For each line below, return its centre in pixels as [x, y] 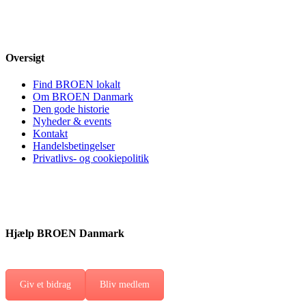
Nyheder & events [72, 122]
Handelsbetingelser [74, 146]
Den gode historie [71, 109]
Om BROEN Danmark [83, 97]
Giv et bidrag [45, 284]
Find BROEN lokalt [76, 85]
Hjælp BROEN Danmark [65, 233]
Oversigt [25, 58]
